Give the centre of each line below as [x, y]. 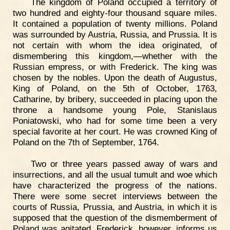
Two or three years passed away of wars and [124, 164]
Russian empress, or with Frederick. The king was [115, 66]
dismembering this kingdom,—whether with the [115, 56]
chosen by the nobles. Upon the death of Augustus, [115, 77]
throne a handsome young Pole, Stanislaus [115, 110]
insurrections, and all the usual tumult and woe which [115, 174]
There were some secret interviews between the [115, 196]
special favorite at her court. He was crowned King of [115, 131]
